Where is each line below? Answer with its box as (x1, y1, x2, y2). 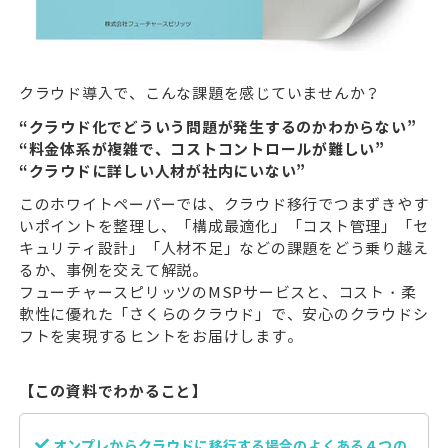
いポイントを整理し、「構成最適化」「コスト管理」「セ (18, 217, 429, 236)
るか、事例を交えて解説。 (18, 261, 208, 280)
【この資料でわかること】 (18, 382, 208, 402)
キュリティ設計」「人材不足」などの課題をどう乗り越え (18, 239, 429, 258)
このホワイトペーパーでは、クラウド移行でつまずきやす (18, 195, 429, 214)
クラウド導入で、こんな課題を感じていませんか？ (18, 85, 381, 104)
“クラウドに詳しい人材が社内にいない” (18, 161, 306, 181)
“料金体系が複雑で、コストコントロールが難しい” (18, 139, 385, 159)
